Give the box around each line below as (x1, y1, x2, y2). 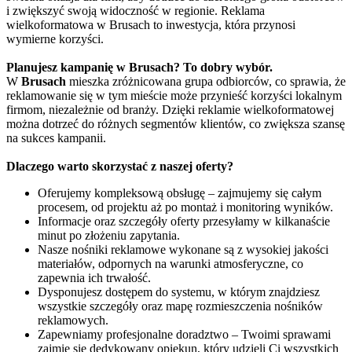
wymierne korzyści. (6, 31, 104, 46)
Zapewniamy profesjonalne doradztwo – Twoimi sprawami (38, 327, 331, 341)
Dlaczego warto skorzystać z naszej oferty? (6, 159, 233, 173)
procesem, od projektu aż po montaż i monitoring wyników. (38, 200, 333, 214)
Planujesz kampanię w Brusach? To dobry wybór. (6, 60, 273, 74)
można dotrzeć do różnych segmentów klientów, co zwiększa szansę (6, 116, 345, 130)
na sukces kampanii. (6, 130, 106, 145)
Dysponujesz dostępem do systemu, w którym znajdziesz (38, 284, 320, 299)
